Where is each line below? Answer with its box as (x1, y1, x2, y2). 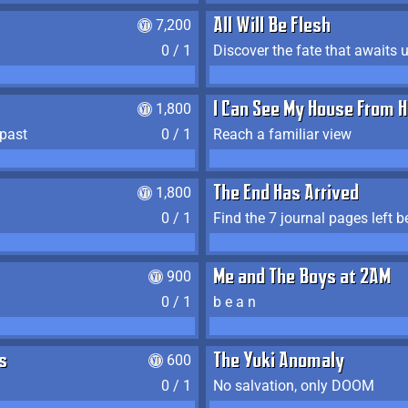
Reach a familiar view (213, 126, 352, 143)
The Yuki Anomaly (213, 352, 344, 373)
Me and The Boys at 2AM (213, 268, 391, 290)
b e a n (213, 293, 256, 311)
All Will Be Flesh (213, 16, 331, 38)
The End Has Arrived (213, 184, 359, 206)
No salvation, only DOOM (213, 377, 374, 394)
